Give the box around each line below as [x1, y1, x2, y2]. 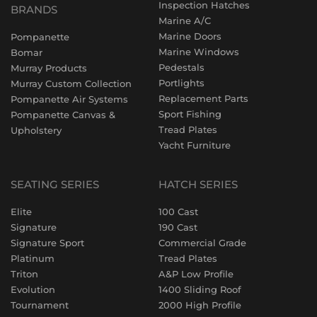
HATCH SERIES [158, 178, 238, 192]
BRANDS [11, 3, 57, 17]
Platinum [11, 253, 54, 265]
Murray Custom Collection [11, 78, 132, 90]
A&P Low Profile [158, 268, 234, 280]
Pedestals [158, 62, 204, 74]
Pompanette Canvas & [11, 109, 115, 121]
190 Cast [158, 221, 197, 234]
